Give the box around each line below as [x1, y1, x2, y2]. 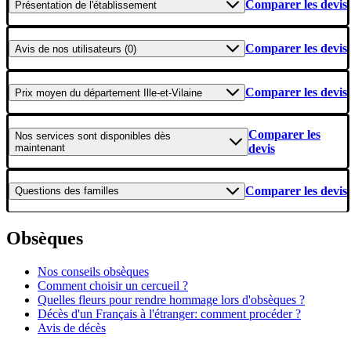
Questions [15, 185, 61, 197]
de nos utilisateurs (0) [38, 42, 136, 55]
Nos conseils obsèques [38, 264, 149, 278]
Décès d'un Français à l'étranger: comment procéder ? [38, 306, 301, 320]
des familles [61, 185, 119, 197]
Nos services [15, 130, 74, 143]
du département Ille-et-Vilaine [67, 86, 202, 99]
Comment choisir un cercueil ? [38, 278, 188, 292]
